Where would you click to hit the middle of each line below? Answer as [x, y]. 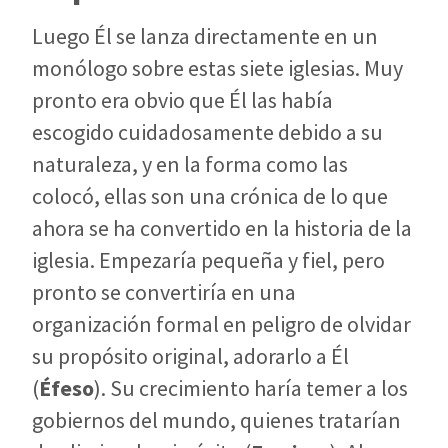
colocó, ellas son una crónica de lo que [210, 196]
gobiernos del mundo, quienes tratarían [216, 420]
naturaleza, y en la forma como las [190, 164]
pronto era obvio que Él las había [182, 100]
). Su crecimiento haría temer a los [251, 388]
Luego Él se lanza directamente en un [205, 36]
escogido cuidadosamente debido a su [207, 132]
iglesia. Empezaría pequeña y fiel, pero [208, 260]
